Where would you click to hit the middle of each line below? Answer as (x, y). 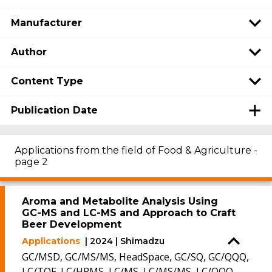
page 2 (31, 162)
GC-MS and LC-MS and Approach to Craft (129, 213)
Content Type (47, 81)
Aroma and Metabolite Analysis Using (120, 201)
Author (29, 52)
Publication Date (54, 110)
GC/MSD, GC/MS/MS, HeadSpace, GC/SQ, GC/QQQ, (135, 257)
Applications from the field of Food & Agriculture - (136, 150)
